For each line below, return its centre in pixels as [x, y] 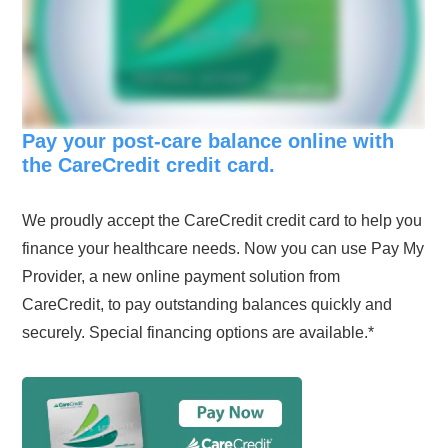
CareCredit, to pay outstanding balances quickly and [207, 305]
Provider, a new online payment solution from [181, 277]
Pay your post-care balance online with [208, 141]
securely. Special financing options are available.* [198, 333]
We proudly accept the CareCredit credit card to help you [222, 221]
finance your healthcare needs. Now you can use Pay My [223, 249]
